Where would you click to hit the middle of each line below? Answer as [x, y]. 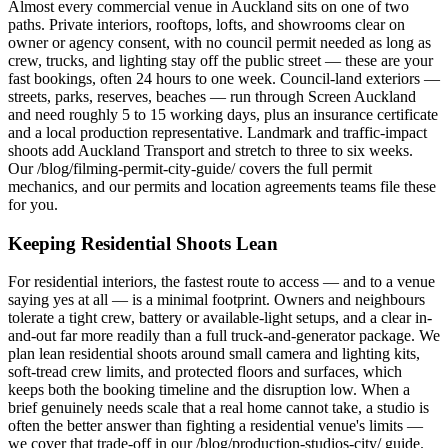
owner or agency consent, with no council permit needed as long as [219, 42]
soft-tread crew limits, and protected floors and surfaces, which [205, 372]
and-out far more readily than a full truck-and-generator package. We [224, 336]
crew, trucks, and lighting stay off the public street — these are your [220, 60]
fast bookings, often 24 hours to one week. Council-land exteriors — [224, 78]
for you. [33, 204]
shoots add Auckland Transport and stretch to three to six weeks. [210, 150]
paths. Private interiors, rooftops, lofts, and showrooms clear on [206, 24]
